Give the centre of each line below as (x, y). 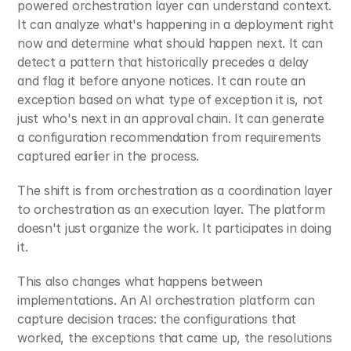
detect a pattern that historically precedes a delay (163, 62)
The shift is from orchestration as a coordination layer (175, 190)
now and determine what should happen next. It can (170, 43)
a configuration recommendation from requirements (170, 137)
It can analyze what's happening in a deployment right (175, 24)
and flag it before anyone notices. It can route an (161, 81)
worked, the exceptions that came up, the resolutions (175, 338)
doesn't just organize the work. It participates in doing (174, 228)
